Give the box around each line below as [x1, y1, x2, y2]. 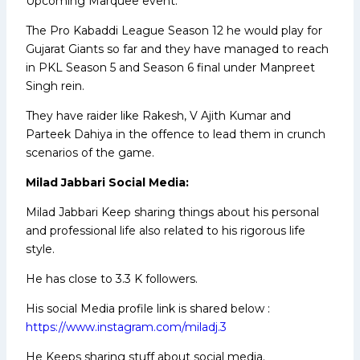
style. [26, 241, 55, 256]
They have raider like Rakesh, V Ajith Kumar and [26, 108, 291, 123]
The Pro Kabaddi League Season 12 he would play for [26, 22, 322, 38]
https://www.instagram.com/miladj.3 [26, 319, 227, 334]
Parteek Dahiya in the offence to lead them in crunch [26, 126, 325, 141]
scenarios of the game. [26, 145, 154, 160]
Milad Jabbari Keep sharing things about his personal [26, 204, 319, 219]
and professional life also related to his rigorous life [26, 223, 305, 238]
